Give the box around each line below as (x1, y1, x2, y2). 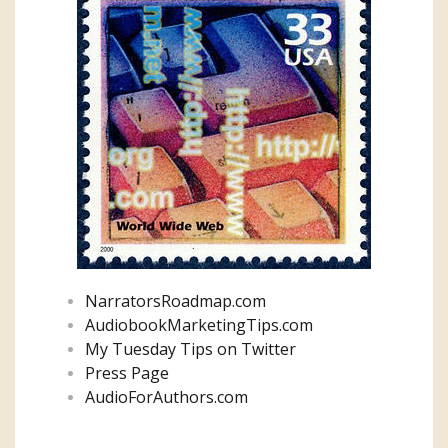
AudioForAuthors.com (85, 385, 248, 408)
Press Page (85, 361, 169, 384)
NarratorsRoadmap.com (85, 289, 266, 312)
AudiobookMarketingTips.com (85, 313, 313, 336)
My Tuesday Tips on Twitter (85, 337, 296, 360)
